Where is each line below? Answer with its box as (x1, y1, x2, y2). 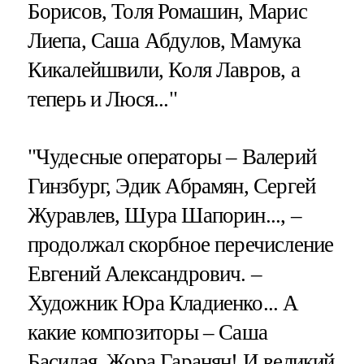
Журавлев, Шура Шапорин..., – (27, 202, 301, 227)
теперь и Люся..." (27, 86, 177, 111)
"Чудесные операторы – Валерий (27, 144, 316, 169)
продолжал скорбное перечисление (27, 232, 334, 257)
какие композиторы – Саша (27, 319, 268, 344)
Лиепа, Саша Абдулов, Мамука (27, 28, 301, 53)
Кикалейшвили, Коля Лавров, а (27, 57, 300, 82)
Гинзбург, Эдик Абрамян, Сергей (27, 173, 316, 198)
